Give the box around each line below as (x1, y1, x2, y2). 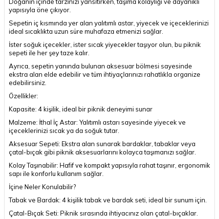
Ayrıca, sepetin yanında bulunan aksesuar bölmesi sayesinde (9, 62, 192, 70)
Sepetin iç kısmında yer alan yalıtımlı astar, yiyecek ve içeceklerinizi (9, 19, 209, 27)
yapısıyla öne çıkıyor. (9, 5, 71, 14)
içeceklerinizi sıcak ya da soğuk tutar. (9, 126, 119, 134)
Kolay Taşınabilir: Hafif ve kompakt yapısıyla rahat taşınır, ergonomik (9, 161, 210, 169)
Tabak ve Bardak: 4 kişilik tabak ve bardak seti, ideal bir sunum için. (9, 196, 207, 204)
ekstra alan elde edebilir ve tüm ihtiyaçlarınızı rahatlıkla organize (9, 70, 200, 78)
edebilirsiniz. (9, 78, 46, 87)
